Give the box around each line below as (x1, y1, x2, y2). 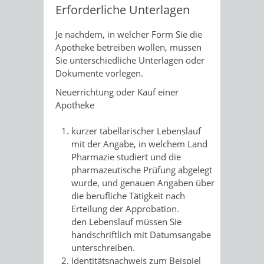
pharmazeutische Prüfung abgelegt (71, 164, 212, 176)
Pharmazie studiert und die (71, 151, 181, 163)
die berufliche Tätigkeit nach (71, 190, 185, 202)
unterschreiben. (71, 242, 135, 253)
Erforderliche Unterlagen (55, 1, 190, 18)
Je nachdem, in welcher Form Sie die (55, 28, 202, 40)
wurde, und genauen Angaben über (71, 177, 214, 189)
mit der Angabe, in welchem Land (71, 138, 207, 150)
